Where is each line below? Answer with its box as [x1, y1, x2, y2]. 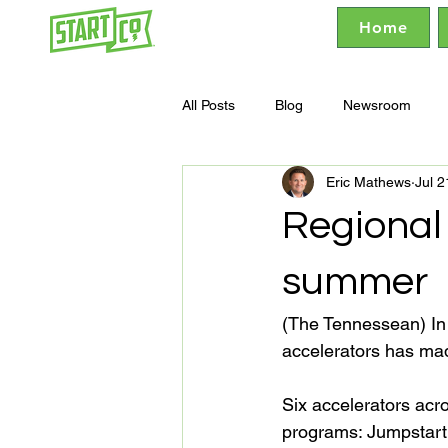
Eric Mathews [326, 173, 411, 190]
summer [282, 261, 428, 302]
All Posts [182, 96, 235, 113]
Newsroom [343, 96, 411, 113]
